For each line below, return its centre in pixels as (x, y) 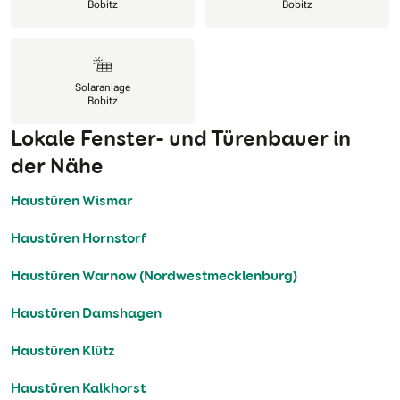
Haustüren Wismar (72, 201)
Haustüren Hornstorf (79, 238)
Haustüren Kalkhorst (78, 388)
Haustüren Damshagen (86, 313)
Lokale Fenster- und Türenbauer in (181, 138)
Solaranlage (103, 88)
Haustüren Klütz (62, 351)
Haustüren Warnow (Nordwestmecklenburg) (154, 276)
